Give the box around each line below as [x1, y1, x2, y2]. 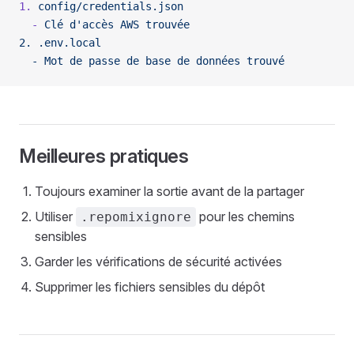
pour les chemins [196, 209, 295, 224]
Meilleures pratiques [19, 145, 189, 168]
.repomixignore [81, 209, 191, 224]
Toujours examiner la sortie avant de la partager [35, 183, 304, 199]
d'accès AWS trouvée [63, 18, 190, 31]
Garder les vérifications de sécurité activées [35, 254, 282, 269]
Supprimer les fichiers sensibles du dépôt [35, 279, 265, 295]
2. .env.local [19, 36, 101, 49]
